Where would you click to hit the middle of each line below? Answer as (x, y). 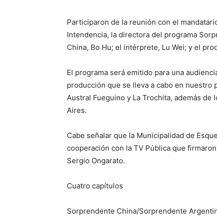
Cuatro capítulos (95, 186)
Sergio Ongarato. (96, 161)
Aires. (77, 110)
